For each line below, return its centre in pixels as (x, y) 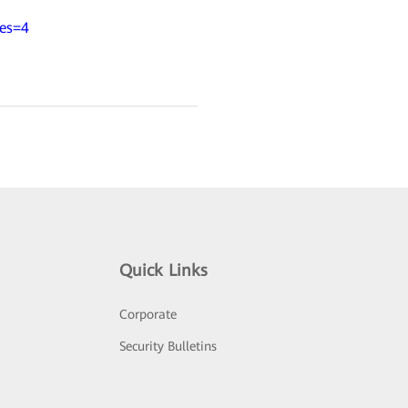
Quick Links (164, 270)
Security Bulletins (168, 347)
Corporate (148, 315)
